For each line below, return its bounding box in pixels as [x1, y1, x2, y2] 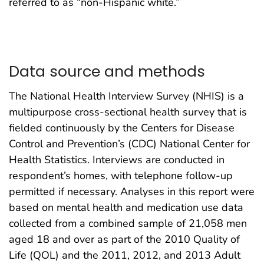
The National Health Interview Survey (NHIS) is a [9, 89, 244, 104]
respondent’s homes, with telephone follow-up [9, 169, 233, 183]
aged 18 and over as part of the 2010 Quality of [9, 232, 240, 247]
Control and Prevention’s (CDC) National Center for [9, 137, 250, 151]
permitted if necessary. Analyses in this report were [9, 184, 255, 199]
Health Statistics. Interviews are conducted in [9, 153, 225, 167]
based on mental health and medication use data [9, 200, 243, 215]
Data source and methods [9, 60, 205, 82]
